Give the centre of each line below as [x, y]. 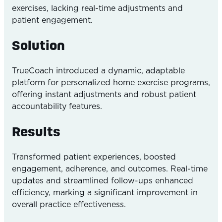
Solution [38, 45]
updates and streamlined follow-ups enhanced [103, 181]
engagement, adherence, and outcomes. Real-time [110, 169]
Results [36, 132]
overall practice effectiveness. [69, 205]
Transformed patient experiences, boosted [94, 157]
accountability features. [57, 107]
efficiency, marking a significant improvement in [105, 193]
